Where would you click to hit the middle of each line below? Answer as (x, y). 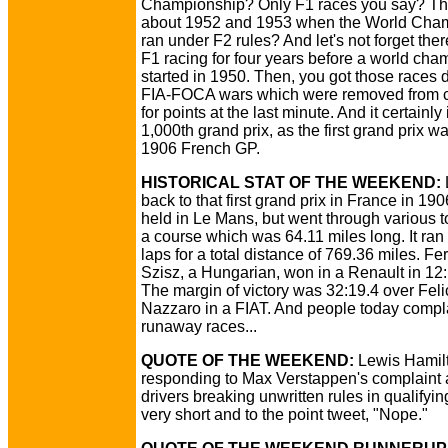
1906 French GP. (200, 148)
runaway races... (199, 326)
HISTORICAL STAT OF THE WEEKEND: (291, 182)
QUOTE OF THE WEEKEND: (247, 360)
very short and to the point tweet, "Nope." (284, 414)
